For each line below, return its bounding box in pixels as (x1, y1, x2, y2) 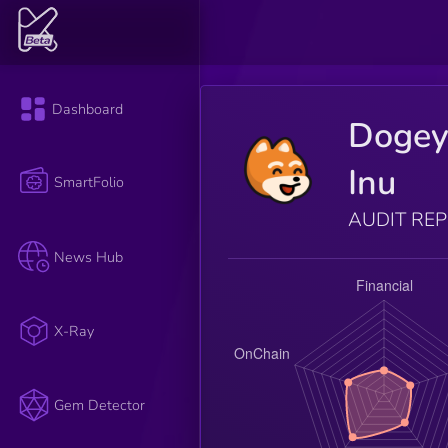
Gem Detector (54, 395, 146, 416)
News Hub (54, 246, 124, 267)
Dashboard (52, 99, 124, 120)
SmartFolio (54, 172, 125, 193)
